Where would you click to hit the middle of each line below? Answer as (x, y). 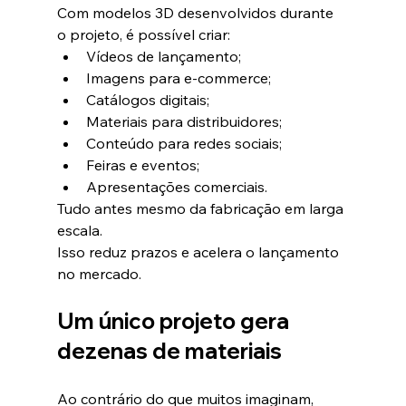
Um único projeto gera (175, 321)
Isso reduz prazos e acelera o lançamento (199, 252)
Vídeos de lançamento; (163, 57)
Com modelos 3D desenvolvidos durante (197, 13)
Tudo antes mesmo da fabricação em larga (202, 209)
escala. (79, 231)
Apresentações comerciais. (176, 187)
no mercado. (99, 274)
